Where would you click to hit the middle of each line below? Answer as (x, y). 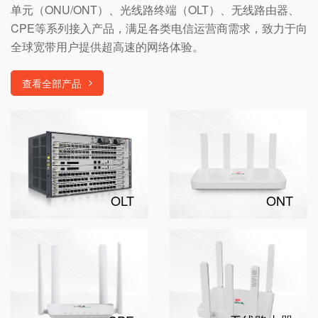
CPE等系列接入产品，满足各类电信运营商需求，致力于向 (159, 28)
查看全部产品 (52, 83)
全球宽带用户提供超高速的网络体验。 (107, 46)
